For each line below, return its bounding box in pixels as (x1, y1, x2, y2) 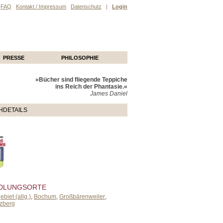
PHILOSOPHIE (61, 55, 99, 61)
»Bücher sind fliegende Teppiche (35, 76, 127, 83)
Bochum (34, 193, 56, 200)
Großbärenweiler (59, 193, 105, 200)
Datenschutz (71, 3, 102, 9)
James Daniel (90, 90, 127, 97)
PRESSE (3, 55, 24, 61)
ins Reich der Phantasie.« (55, 83, 127, 90)
